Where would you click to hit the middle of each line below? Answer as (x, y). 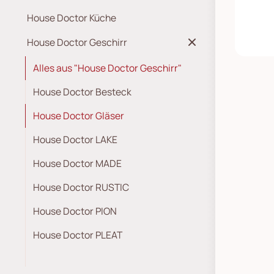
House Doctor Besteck (82, 92)
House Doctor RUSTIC (81, 187)
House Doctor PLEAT (78, 235)
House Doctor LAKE (75, 139)
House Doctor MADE (77, 163)
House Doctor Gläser (79, 116)
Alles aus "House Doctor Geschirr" (107, 68)
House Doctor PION (75, 211)
